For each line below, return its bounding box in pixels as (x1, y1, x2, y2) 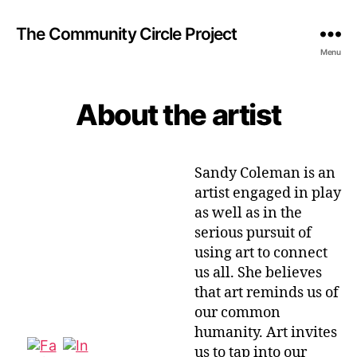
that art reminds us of (194, 284, 339, 302)
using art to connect (194, 244, 328, 262)
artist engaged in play (194, 184, 341, 202)
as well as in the (194, 204, 302, 222)
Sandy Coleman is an (194, 164, 335, 182)
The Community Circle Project (16, 23, 237, 44)
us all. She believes (194, 264, 322, 282)
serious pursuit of (194, 224, 312, 242)
